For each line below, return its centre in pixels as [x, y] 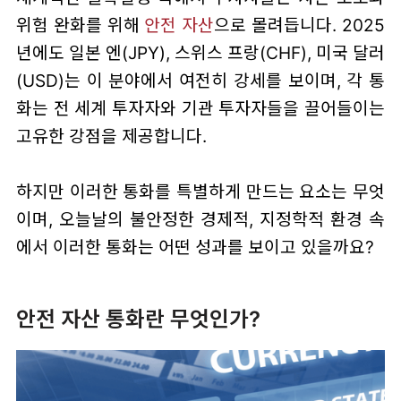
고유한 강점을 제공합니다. [111, 136]
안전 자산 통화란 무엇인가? [138, 320]
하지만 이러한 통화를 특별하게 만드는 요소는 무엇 [200, 191]
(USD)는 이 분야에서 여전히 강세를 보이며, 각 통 [200, 80]
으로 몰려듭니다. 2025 [300, 25]
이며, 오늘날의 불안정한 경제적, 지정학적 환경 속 [200, 219]
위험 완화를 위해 [80, 25]
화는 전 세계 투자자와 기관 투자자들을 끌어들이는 [200, 108]
